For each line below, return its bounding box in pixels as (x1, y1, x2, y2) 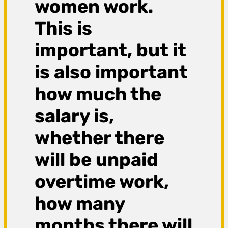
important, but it (35, 39, 187, 62)
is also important (35, 61, 188, 83)
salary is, (35, 105, 115, 127)
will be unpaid (35, 149, 159, 171)
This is (35, 17, 93, 40)
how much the (35, 83, 162, 105)
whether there (35, 127, 165, 149)
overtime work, (35, 170, 169, 193)
